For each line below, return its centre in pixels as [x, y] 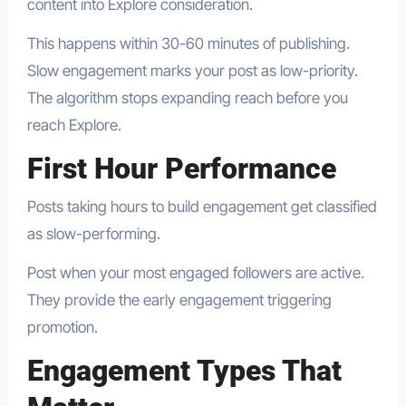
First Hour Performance [181, 168]
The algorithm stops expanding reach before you [187, 97]
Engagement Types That [184, 371]
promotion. [62, 328]
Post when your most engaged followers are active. [195, 273]
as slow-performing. [93, 234]
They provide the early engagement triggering [179, 300]
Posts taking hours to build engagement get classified [202, 207]
